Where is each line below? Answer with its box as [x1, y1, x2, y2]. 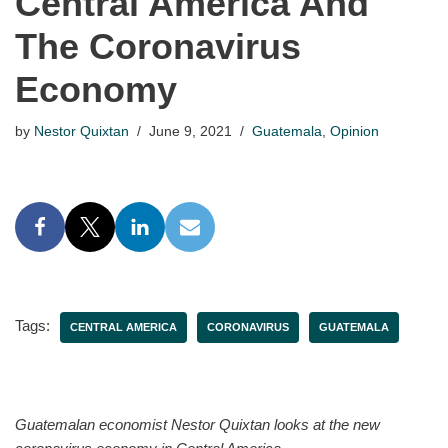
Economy [15, 68, 177, 110]
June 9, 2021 [149, 123, 232, 139]
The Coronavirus [15, 25, 301, 67]
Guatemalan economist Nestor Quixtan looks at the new [15, 415, 380, 433]
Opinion [330, 123, 379, 139]
